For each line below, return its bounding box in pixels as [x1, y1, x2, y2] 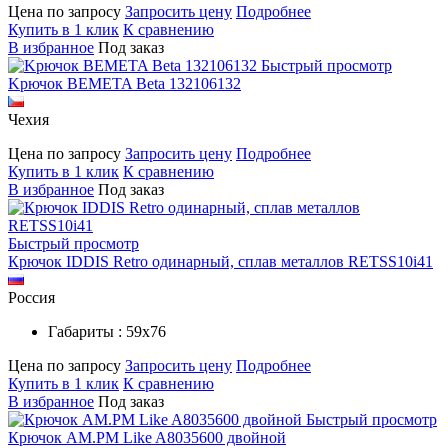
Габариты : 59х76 [48, 322, 166, 340]
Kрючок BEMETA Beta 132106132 [8, 74, 241, 92]
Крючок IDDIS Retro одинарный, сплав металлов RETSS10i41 [8, 252, 433, 270]
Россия [8, 288, 55, 306]
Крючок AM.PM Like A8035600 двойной [8, 428, 286, 446]
